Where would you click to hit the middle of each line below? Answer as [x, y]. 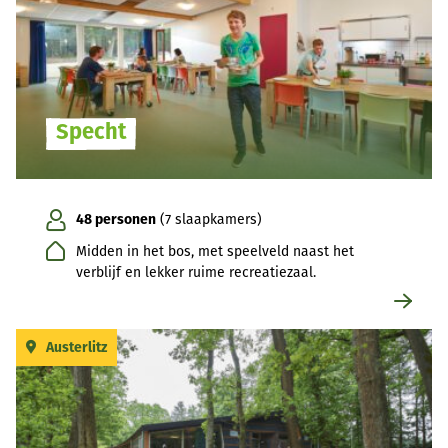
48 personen [116, 220]
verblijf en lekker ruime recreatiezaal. [196, 273]
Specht [91, 132]
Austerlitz [76, 348]
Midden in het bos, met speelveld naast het [215, 252]
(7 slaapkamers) [209, 220]
